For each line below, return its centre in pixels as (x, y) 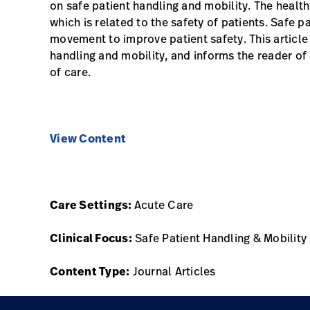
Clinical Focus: (91, 238)
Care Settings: (92, 204)
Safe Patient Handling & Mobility (219, 238)
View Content (88, 138)
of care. (70, 72)
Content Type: (90, 271)
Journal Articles (173, 271)
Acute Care (164, 204)
